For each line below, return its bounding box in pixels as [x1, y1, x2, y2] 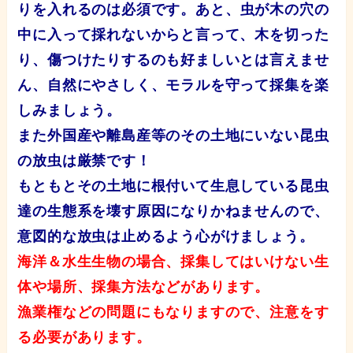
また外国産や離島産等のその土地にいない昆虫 [17, 128, 329, 144]
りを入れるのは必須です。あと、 [17, 2, 240, 18]
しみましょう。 [17, 102, 122, 119]
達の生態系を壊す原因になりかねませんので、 [17, 203, 329, 220]
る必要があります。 [17, 329, 151, 346]
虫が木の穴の [240, 2, 329, 18]
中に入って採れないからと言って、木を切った [17, 27, 329, 43]
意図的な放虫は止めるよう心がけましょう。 [17, 229, 314, 245]
